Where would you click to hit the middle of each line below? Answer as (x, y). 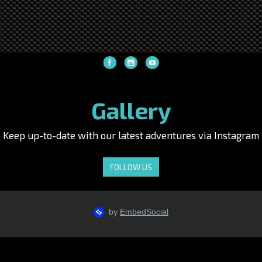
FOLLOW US (131, 167)
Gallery (131, 110)
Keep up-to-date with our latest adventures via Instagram (131, 135)
